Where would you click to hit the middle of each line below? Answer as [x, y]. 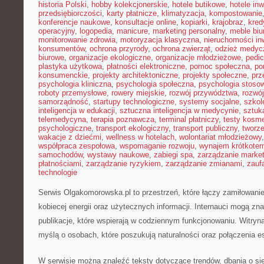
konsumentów [62, 49]
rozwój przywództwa [203, 93]
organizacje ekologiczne [110, 57]
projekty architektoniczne [135, 75]
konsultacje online [146, 22]
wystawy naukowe [118, 155]
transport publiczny [205, 128]
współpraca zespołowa [77, 146]
